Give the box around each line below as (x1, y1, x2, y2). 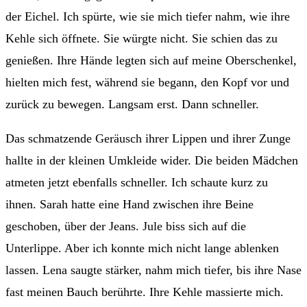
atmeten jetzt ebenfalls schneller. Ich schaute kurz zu (5, 175, 268, 189)
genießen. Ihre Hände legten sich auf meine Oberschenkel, (5, 53, 297, 67)
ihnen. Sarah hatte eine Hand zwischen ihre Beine (5, 197, 254, 211)
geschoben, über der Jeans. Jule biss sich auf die (5, 219, 246, 233)
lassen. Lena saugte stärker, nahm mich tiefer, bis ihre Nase (5, 262, 302, 277)
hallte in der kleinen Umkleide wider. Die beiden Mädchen (5, 153, 298, 167)
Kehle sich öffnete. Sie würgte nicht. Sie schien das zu (5, 31, 278, 45)
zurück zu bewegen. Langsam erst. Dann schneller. (5, 97, 259, 111)
